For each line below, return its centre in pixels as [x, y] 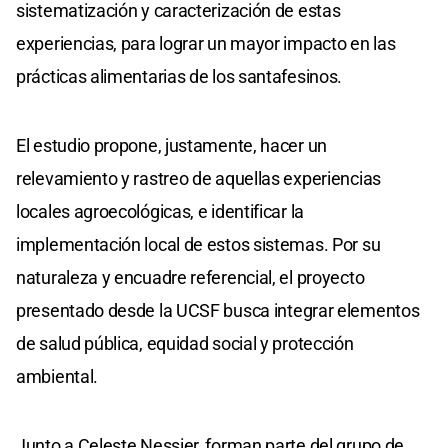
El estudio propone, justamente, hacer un [171, 145]
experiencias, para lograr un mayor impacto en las [206, 43]
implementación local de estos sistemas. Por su [198, 244]
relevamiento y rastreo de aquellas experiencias [198, 178]
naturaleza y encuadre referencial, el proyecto [190, 277]
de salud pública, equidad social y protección [185, 343]
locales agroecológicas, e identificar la [160, 211]
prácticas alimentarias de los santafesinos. [179, 76]
